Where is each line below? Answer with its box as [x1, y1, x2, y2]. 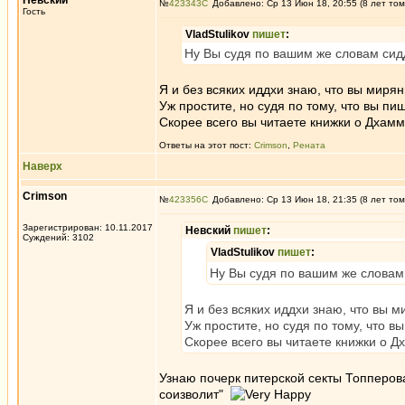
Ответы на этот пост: [159, 140, 254, 150]
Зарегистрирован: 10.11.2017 [23, 222, 153, 232]
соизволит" [159, 387, 231, 401]
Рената [293, 140, 325, 150]
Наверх [23, 160, 62, 173]
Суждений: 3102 [23, 232, 94, 242]
